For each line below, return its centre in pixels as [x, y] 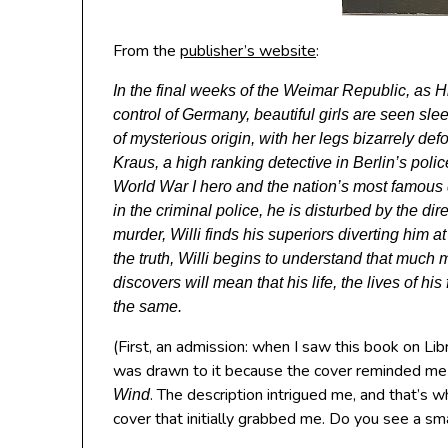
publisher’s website [248, 51]
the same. [147, 306]
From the [146, 51]
